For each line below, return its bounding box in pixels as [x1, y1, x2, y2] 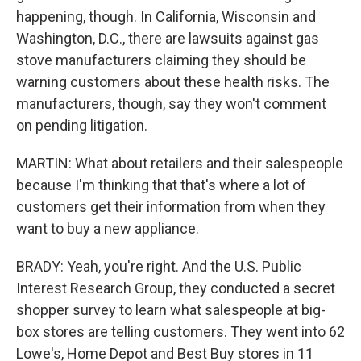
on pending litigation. [16, 117, 147, 134]
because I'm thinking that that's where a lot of [16, 176, 306, 193]
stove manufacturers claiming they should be [16, 52, 306, 68]
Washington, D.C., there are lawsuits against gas [16, 30, 319, 47]
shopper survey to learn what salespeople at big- [16, 301, 326, 318]
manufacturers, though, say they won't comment [16, 95, 326, 112]
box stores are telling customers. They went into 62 [16, 323, 345, 340]
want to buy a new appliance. [16, 220, 199, 237]
